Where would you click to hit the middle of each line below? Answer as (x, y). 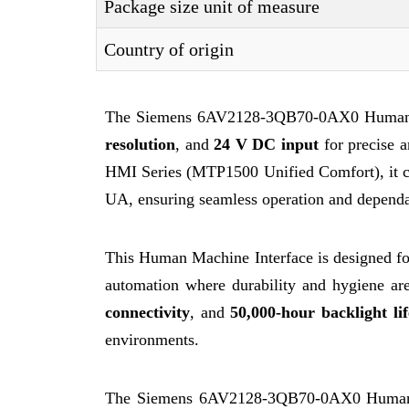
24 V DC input (267, 144)
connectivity (147, 312)
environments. (152, 340)
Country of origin (169, 49)
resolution (140, 144)
